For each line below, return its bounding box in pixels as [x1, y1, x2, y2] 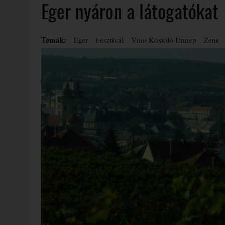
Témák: [41, 34, 66, 45]
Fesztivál [96, 35, 124, 45]
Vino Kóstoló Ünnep [131, 35, 196, 45]
